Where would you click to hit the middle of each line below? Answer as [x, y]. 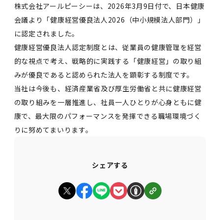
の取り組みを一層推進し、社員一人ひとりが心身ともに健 [108, 102]
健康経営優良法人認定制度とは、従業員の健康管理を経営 [108, 47]
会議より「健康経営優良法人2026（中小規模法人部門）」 [109, 20]
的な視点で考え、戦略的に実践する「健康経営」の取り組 [108, 61]
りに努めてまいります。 [53, 130]
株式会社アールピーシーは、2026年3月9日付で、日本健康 [109, 6]
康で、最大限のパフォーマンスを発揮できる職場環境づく [108, 116]
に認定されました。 [46, 33]
